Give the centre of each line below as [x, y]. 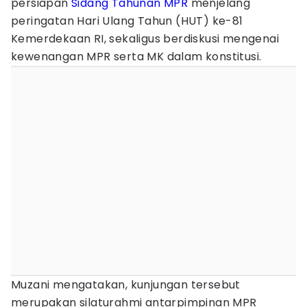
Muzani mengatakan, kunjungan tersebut [126, 285]
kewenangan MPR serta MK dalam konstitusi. [136, 57]
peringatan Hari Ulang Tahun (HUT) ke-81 [127, 21]
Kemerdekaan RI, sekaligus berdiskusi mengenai [145, 39]
